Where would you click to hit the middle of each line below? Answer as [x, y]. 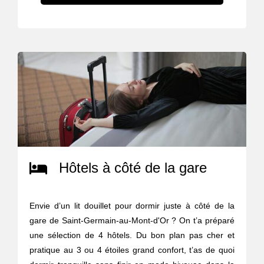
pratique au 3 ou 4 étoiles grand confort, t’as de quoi [132, 250]
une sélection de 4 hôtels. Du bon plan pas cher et [132, 235]
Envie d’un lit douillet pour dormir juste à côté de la [132, 205]
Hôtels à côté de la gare [133, 167]
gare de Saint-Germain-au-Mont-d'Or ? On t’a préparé [132, 220]
